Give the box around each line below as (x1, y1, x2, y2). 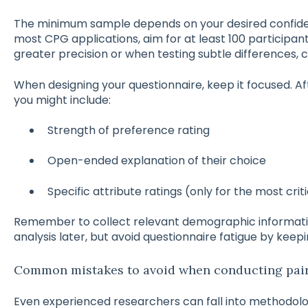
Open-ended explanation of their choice (47, 153, 266, 169)
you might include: (13, 91, 111, 108)
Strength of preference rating (47, 122, 210, 139)
